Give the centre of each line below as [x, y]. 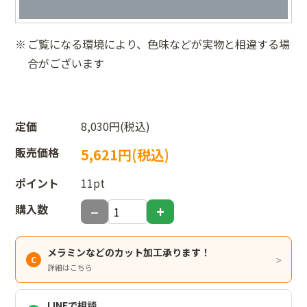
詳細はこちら [70, 267]
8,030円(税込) [116, 126]
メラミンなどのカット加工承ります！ [129, 252]
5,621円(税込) [125, 154]
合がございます [66, 63]
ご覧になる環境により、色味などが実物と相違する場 [159, 44]
